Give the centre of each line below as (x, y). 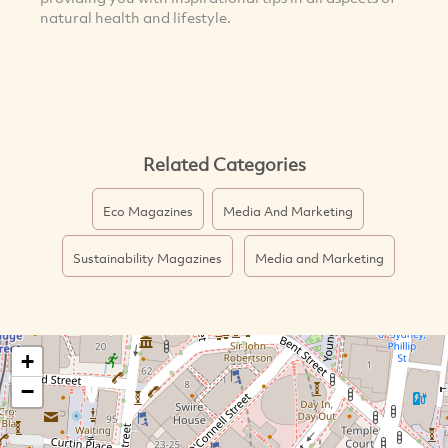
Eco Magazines (148, 210)
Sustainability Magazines (147, 257)
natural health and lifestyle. (135, 16)
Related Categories (224, 163)
